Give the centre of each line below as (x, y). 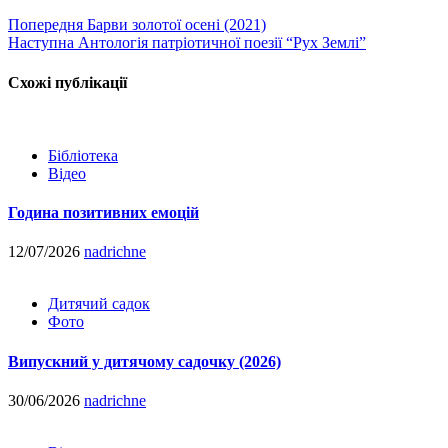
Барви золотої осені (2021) (174, 25)
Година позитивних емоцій (103, 213)
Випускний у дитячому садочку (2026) (144, 361)
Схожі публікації (67, 82)
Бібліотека (83, 155)
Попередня (45, 25)
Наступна (41, 43)
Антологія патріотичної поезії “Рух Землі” (220, 43)
